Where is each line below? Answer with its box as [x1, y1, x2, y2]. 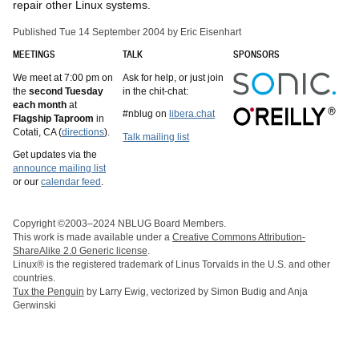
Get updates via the [13, 149, 97, 160]
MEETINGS [13, 49, 55, 60]
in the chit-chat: [123, 85, 189, 96]
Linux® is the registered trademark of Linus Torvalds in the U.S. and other [13, 259, 330, 270]
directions [62, 126, 104, 137]
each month [13, 99, 67, 110]
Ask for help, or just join [123, 71, 224, 83]
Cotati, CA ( [13, 126, 62, 137]
